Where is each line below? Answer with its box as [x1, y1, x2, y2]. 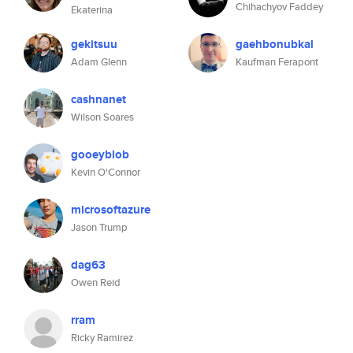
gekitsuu [71, 35, 117, 53]
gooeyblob [71, 146, 129, 163]
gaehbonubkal [236, 35, 314, 53]
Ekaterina [71, 2, 113, 17]
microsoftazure [71, 201, 150, 218]
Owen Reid [71, 275, 121, 290]
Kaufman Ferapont [236, 54, 318, 69]
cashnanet [71, 91, 126, 108]
